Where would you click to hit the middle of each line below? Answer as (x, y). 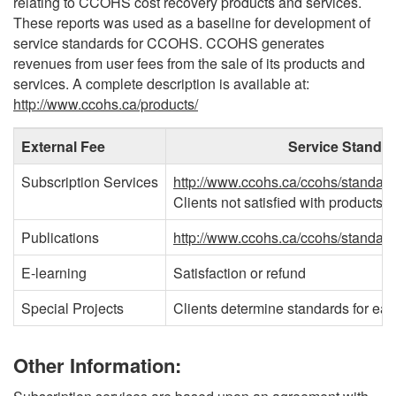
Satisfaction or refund (240, 273)
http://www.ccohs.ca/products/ (106, 104)
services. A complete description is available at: (161, 84)
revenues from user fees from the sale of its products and (189, 63)
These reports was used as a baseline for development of (192, 23)
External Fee (63, 146)
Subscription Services (90, 182)
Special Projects (72, 308)
